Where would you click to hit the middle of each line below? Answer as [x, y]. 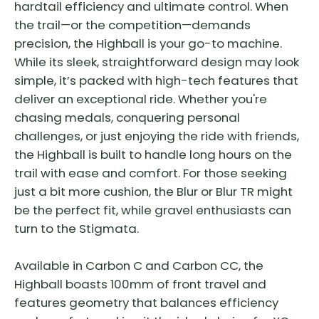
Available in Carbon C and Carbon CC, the [139, 266]
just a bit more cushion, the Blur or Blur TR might [153, 192]
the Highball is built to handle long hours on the [153, 155]
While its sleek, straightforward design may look [157, 62]
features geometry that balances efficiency [146, 303]
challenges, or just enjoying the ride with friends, [157, 136]
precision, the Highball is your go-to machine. [148, 44]
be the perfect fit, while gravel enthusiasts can [153, 210]
